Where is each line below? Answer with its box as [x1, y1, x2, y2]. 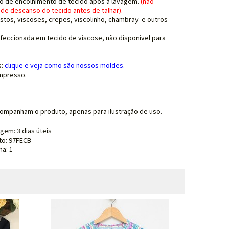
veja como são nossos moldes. [30, 61, 125, 70]
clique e [4, 61, 30, 70]
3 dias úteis [16, 126, 52, 135]
